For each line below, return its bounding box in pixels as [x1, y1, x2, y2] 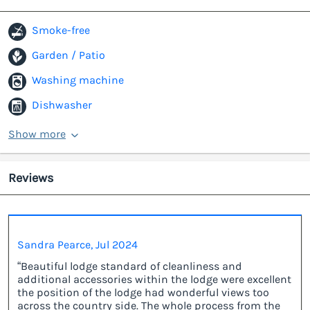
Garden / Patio [32, 48, 105, 62]
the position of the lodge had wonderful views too [17, 286, 269, 300]
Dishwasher [32, 98, 92, 112]
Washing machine [32, 73, 124, 87]
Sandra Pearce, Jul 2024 [17, 238, 138, 252]
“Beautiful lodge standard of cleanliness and [17, 259, 242, 273]
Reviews [8, 170, 53, 186]
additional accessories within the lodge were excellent [17, 273, 291, 286]
